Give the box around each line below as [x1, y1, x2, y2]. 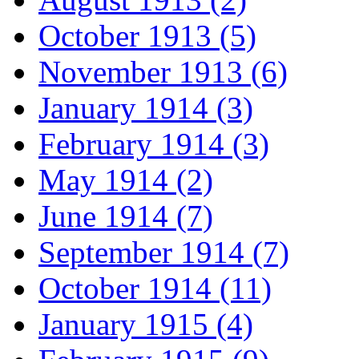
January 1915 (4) [38, 307, 253, 342]
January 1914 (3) [38, 91, 253, 126]
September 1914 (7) [38, 235, 289, 270]
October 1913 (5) [38, 18, 256, 54]
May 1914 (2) [38, 163, 213, 198]
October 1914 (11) [38, 271, 272, 306]
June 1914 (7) [38, 199, 213, 234]
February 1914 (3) [38, 127, 269, 162]
